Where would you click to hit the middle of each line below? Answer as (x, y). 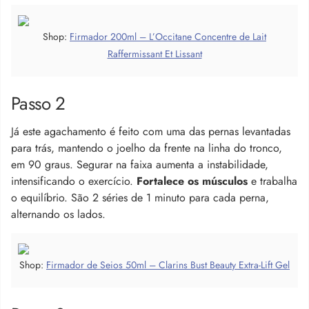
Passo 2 (38, 103)
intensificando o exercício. (74, 181)
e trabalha (272, 181)
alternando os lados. (58, 214)
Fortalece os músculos (192, 181)
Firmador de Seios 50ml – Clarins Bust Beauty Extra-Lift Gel (168, 265)
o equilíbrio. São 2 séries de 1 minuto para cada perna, (140, 197)
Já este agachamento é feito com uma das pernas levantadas (151, 131)
